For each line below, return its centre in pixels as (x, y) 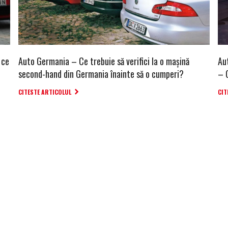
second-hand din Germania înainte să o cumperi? (101, 74)
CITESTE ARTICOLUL (45, 92)
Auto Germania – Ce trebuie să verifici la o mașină (104, 61)
